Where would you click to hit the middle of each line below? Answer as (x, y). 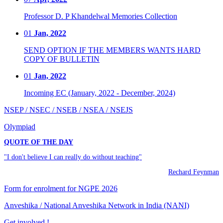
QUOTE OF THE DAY (39, 142)
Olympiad (20, 127)
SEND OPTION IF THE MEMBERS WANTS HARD (112, 50)
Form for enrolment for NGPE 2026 (61, 189)
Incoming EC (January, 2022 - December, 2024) (100, 93)
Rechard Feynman (194, 172)
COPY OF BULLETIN (62, 59)
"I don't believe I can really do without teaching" (73, 157)
